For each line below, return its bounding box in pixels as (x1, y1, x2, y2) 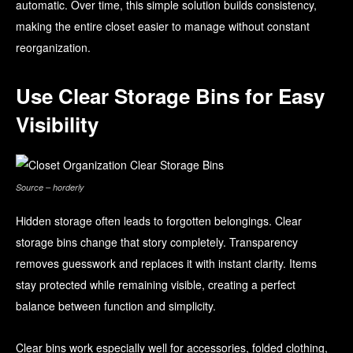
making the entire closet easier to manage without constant (16, 18, 310, 35)
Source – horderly (16, 181, 84, 194)
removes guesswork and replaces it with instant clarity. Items (16, 255, 317, 272)
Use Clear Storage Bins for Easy (16, 81, 325, 111)
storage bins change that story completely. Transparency (16, 234, 298, 251)
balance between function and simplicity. (16, 298, 216, 314)
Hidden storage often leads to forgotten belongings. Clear (16, 213, 302, 229)
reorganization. (16, 39, 91, 56)
